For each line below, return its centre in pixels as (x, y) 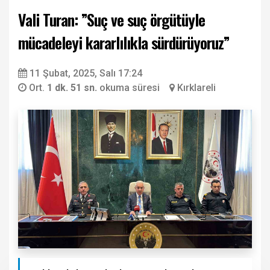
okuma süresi (130, 87)
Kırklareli (196, 87)
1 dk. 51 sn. (73, 87)
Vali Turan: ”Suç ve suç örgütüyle (111, 19)
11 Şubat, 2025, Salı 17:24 (86, 73)
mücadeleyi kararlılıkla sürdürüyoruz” (124, 42)
